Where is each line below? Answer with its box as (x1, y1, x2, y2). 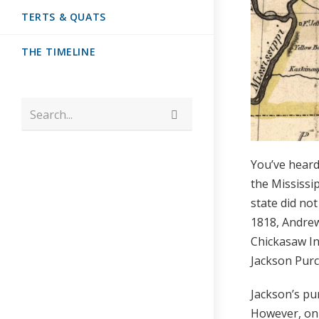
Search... (30, 106, 73, 122)
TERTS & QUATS (21, 10, 106, 23)
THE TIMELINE (21, 45, 96, 58)
